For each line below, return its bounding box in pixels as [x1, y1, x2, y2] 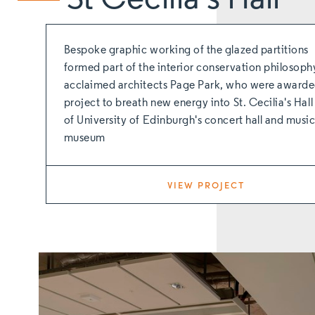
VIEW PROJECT [167, 178, 245, 192]
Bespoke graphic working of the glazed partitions [63, 44, 309, 56]
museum [63, 132, 105, 144]
